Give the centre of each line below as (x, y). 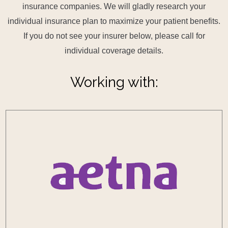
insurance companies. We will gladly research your (114, 6)
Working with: (114, 82)
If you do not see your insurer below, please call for (114, 36)
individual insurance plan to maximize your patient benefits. (114, 21)
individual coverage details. (114, 51)
